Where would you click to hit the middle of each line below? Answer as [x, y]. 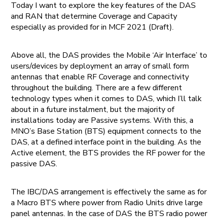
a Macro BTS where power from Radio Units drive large [107, 203]
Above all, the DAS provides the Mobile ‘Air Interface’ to [109, 55]
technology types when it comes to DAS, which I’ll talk [107, 98]
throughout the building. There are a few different [97, 88]
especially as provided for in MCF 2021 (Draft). [92, 27]
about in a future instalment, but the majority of [93, 109]
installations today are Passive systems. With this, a [102, 120]
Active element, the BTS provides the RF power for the [108, 153]
